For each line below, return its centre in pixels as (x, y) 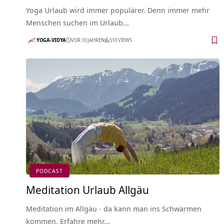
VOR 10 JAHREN (88, 40)
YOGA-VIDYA (51, 40)
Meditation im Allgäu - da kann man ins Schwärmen (114, 208)
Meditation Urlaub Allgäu (87, 189)
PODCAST (49, 170)
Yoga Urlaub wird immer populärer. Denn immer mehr (118, 10)
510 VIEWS (121, 40)
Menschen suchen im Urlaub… (77, 22)
